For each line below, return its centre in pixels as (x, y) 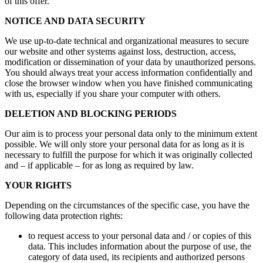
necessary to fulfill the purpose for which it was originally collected (129, 155)
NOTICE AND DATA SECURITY (75, 21)
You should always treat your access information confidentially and (129, 73)
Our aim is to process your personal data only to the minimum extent (131, 134)
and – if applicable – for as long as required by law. (99, 166)
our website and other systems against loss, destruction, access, (120, 52)
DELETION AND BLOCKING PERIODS (91, 114)
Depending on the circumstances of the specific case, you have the (127, 205)
